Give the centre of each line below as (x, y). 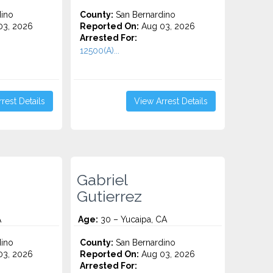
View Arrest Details (171, 101)
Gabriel (103, 180)
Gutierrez (110, 196)
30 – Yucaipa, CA (133, 219)
